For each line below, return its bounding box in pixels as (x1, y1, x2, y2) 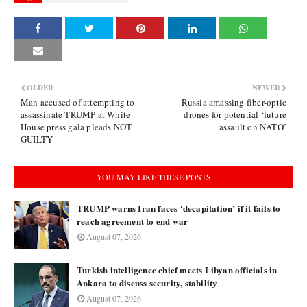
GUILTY (21, 133, 53, 145)
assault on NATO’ (219, 121, 286, 133)
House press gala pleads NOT (21, 121, 132, 133)
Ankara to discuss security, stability (77, 276, 218, 289)
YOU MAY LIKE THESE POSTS (96, 171, 211, 182)
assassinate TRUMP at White (21, 108, 131, 121)
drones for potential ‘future (184, 108, 286, 121)
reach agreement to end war (77, 214, 188, 228)
